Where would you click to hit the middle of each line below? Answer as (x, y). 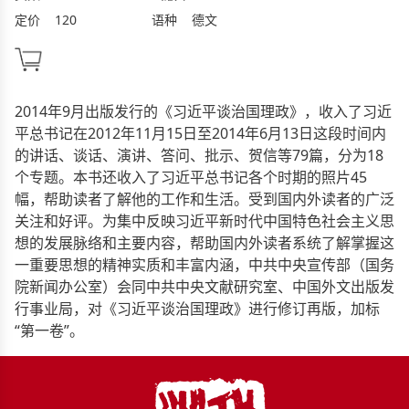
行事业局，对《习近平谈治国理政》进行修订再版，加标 (197, 308)
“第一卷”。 (49, 330)
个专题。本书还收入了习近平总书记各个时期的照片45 (191, 177)
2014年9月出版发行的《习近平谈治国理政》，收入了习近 (203, 111)
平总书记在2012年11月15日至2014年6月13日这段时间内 (200, 133)
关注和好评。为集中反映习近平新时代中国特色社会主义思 (204, 220)
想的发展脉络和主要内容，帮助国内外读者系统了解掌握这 (204, 242)
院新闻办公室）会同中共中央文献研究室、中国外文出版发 (204, 286)
